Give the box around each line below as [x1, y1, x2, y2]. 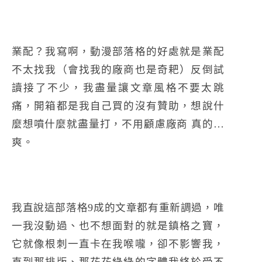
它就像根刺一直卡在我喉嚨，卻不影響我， [12, 237, 225, 250]
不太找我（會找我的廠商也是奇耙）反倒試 [12, 63, 225, 75]
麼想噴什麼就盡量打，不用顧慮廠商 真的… [12, 118, 225, 130]
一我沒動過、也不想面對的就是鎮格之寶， [12, 219, 225, 232]
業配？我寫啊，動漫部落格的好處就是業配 [12, 45, 225, 57]
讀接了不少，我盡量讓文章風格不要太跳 [12, 81, 225, 94]
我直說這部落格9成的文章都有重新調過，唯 [12, 201, 225, 213]
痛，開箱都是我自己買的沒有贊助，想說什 [12, 99, 225, 112]
